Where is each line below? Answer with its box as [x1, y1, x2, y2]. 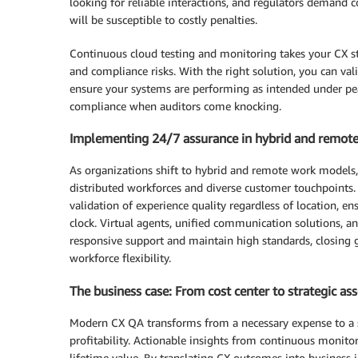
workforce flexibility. [70, 251, 171, 265]
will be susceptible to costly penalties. [70, 12, 257, 26]
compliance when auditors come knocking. [70, 98, 281, 113]
